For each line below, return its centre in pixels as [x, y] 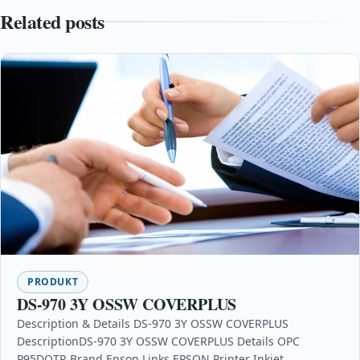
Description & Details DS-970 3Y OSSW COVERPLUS [153, 324]
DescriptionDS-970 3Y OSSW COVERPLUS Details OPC [158, 342]
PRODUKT [53, 282]
